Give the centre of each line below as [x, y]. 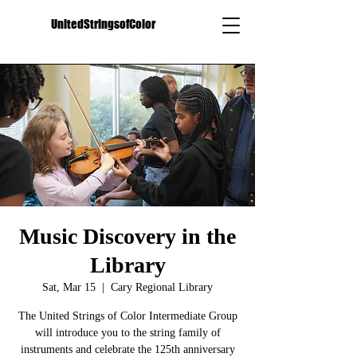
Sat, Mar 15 [69, 287]
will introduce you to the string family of [127, 333]
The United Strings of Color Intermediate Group [127, 316]
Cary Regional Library [162, 287]
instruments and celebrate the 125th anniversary [127, 349]
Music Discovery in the [127, 236]
